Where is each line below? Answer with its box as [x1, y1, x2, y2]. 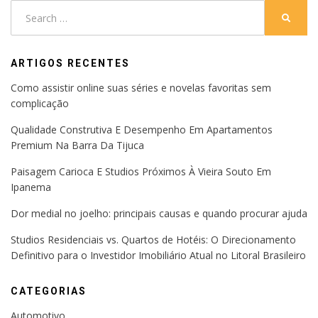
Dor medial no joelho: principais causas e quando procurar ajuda [11, 207, 307, 221]
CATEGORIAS [11, 285, 87, 297]
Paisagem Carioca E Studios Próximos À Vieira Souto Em [11, 165, 271, 179]
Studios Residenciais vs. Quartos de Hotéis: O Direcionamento [11, 233, 296, 247]
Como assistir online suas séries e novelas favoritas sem [11, 81, 271, 95]
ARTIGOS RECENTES [11, 57, 130, 70]
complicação [11, 97, 69, 111]
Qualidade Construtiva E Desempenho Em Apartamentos [11, 123, 273, 137]
